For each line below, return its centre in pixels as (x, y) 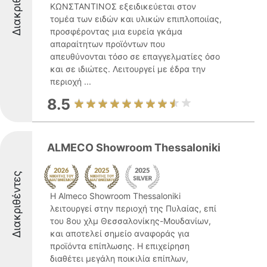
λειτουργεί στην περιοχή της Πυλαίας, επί (133, 208)
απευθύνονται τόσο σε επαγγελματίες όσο (135, 56)
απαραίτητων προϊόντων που (108, 44)
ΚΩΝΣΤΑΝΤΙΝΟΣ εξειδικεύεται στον (123, 6)
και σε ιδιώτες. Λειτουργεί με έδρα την (128, 69)
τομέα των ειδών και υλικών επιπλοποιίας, (136, 19)
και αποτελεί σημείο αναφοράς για (120, 233)
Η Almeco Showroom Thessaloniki (115, 196)
